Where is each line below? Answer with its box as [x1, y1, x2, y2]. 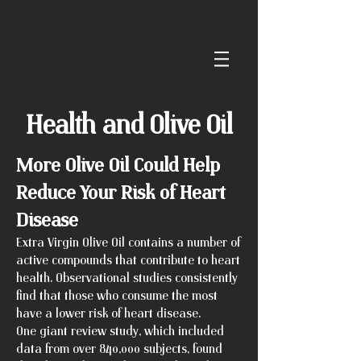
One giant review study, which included [16, 323, 224, 338]
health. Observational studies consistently [16, 270, 238, 284]
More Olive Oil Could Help [16, 152, 220, 176]
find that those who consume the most [16, 288, 218, 302]
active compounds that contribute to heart [16, 252, 240, 267]
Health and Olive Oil [25, 108, 233, 139]
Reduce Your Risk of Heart [16, 180, 225, 203]
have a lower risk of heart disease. [16, 305, 201, 320]
